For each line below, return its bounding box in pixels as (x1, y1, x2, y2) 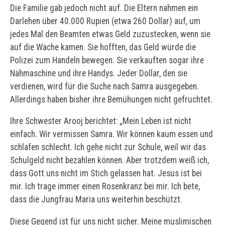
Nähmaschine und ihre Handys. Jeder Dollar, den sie (10, 68, 187, 78)
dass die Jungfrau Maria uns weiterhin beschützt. (10, 194, 182, 205)
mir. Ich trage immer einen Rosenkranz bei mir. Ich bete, (10, 181, 200, 192)
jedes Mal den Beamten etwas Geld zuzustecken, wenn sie (10, 29, 210, 39)
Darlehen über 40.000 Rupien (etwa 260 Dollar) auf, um (10, 16, 200, 26)
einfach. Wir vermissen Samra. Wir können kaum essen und (10, 129, 213, 140)
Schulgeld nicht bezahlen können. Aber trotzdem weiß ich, (10, 155, 209, 166)
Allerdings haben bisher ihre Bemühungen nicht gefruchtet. (10, 94, 212, 104)
